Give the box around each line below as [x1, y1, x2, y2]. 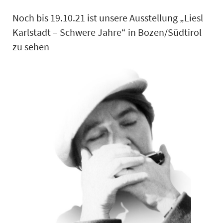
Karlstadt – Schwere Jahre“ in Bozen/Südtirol [12, 26, 202, 39]
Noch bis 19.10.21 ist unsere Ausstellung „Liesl [12, 11, 203, 24]
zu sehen [12, 40, 49, 53]
